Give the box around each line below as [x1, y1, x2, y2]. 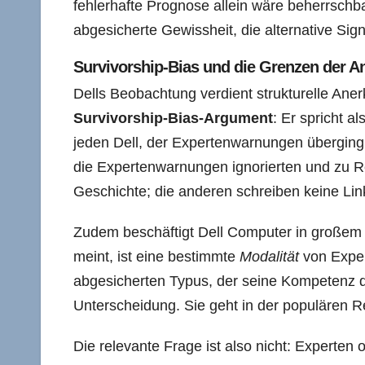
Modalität [240, 248, 299, 265]
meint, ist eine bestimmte [73, 248, 240, 265]
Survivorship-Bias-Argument [73, 110, 273, 126]
